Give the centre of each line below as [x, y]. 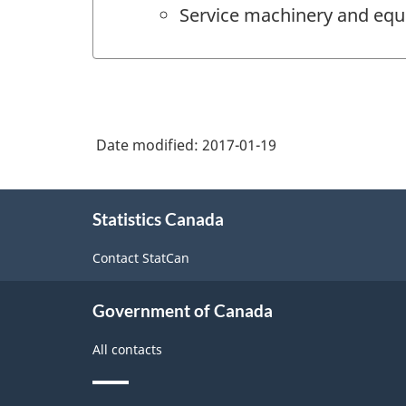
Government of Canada [183, 311]
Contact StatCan [141, 258]
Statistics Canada [158, 218]
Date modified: [149, 145]
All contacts [127, 350]
